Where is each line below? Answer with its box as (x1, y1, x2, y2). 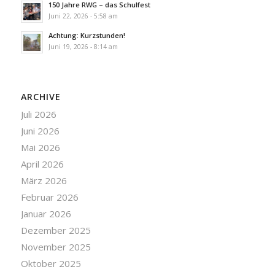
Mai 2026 (20, 141, 60, 153)
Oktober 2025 (20, 257, 81, 269)
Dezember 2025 (20, 223, 91, 236)
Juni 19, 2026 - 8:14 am (48, 42, 118, 51)
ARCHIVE (20, 90, 61, 103)
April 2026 (20, 157, 64, 170)
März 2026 (20, 174, 67, 187)
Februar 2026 (20, 190, 79, 203)
